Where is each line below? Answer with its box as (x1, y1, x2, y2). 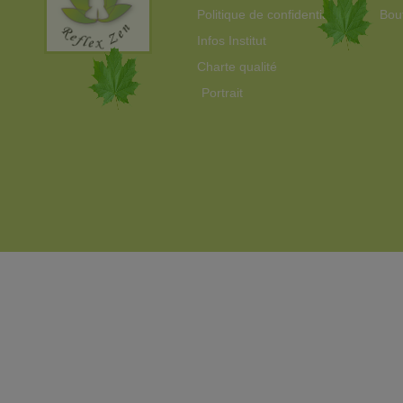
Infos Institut (196, 33, 266, 49)
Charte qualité (196, 59, 277, 75)
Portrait (201, 85, 243, 101)
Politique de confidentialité (196, 7, 345, 22)
